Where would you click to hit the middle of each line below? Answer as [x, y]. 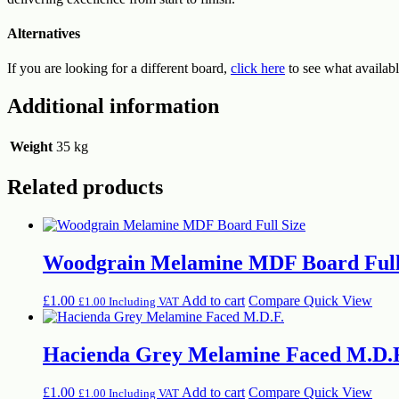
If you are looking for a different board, [119, 69]
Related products [85, 187]
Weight [31, 147]
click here [258, 69]
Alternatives [44, 33]
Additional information [113, 106]
